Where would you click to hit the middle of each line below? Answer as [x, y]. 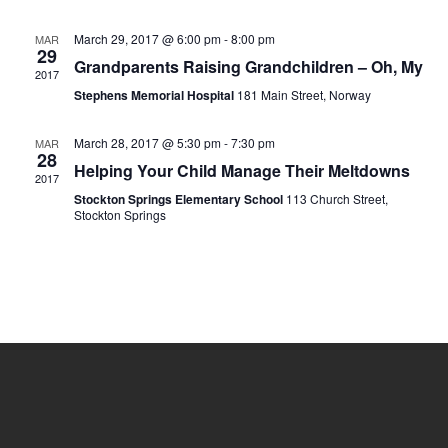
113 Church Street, [336, 198]
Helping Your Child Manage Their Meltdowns [241, 170]
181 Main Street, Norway [303, 94]
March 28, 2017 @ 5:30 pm [147, 142]
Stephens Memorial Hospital [155, 95]
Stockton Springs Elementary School [179, 199]
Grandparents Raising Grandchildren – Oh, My [248, 66]
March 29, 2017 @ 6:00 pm [147, 38]
